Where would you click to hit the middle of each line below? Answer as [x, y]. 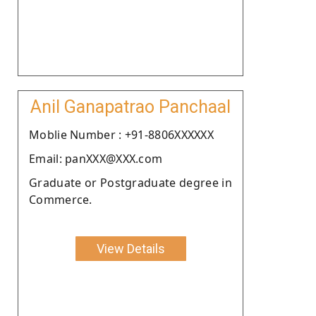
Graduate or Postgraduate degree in [130, 182]
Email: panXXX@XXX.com [96, 158]
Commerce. [61, 199]
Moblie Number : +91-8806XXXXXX [121, 134]
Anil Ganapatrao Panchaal [130, 107]
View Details [130, 248]
